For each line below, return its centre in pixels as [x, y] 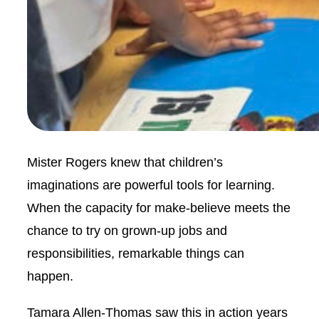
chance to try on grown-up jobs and [127, 231]
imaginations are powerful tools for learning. [151, 185]
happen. [52, 276]
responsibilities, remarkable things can [136, 253]
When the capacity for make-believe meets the [159, 208]
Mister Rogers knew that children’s [125, 162]
